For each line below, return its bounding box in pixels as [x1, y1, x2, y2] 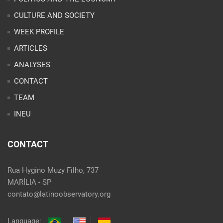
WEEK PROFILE [14, 27, 64, 37]
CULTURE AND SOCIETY [14, 11, 95, 20]
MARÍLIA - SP [7, 178, 51, 187]
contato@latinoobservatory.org [7, 190, 111, 199]
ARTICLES [14, 44, 47, 53]
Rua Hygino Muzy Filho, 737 [7, 166, 99, 175]
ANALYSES [14, 60, 50, 70]
